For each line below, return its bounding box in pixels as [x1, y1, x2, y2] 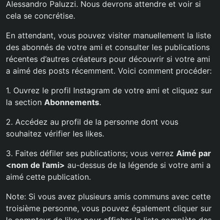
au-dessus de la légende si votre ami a [65, 160, 211, 170]
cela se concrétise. [6, 11, 75, 21]
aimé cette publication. [6, 172, 91, 182]
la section [6, 97, 44, 107]
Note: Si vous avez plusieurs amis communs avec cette [6, 192, 211, 201]
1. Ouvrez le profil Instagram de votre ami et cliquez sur [6, 85, 212, 95]
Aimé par [176, 148, 211, 158]
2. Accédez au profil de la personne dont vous [6, 117, 178, 127]
